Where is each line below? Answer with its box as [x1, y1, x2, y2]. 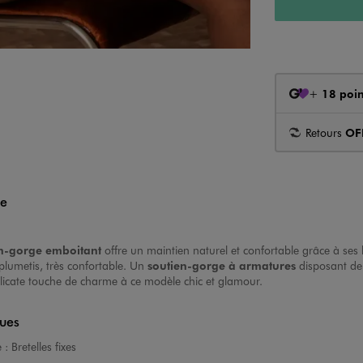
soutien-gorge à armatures [147, 258, 296, 273]
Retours [305, 124, 345, 140]
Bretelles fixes [11, 339, 76, 355]
